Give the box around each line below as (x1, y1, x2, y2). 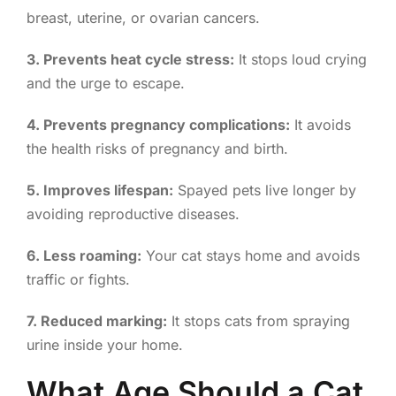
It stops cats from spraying (166, 311, 350, 330)
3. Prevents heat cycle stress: (26, 49, 234, 68)
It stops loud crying (233, 49, 367, 68)
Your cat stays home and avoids (141, 246, 360, 264)
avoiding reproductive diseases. (26, 204, 240, 223)
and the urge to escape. (26, 73, 185, 92)
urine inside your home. (26, 335, 183, 354)
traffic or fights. (26, 270, 130, 288)
